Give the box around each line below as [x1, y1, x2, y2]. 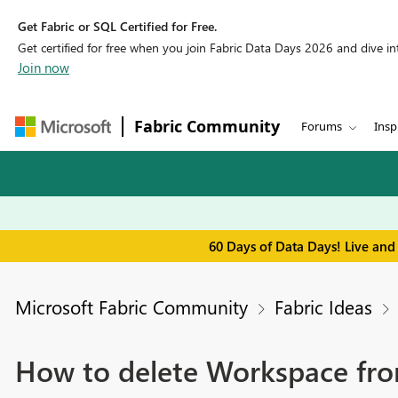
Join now [18, 59, 69, 76]
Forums [301, 118, 342, 134]
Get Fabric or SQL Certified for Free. [18, 18, 217, 35]
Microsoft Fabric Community [14, 294, 248, 320]
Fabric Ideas [274, 294, 372, 320]
